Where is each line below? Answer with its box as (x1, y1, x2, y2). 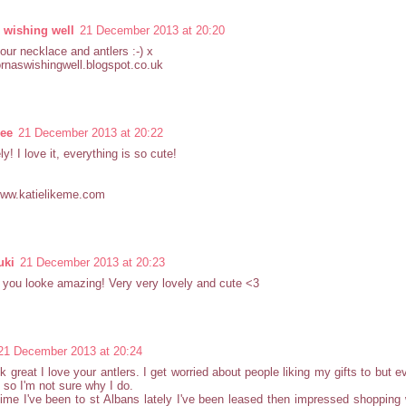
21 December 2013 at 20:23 (20, 255, 165, 269)
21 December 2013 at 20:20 (80, 23, 225, 37)
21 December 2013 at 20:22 (18, 125, 163, 140)
